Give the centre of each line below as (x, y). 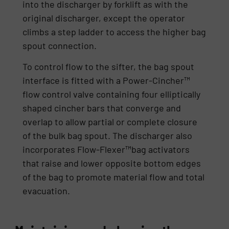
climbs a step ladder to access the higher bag (114, 31)
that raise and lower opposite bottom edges (112, 163)
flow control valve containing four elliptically (112, 94)
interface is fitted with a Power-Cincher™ (107, 81)
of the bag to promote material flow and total (114, 177)
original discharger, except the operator (104, 18)
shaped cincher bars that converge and (102, 108)
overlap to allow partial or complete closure (110, 122)
